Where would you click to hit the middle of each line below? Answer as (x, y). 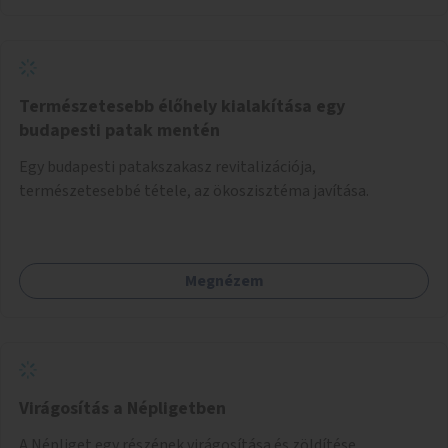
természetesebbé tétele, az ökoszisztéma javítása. (194, 190)
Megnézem (224, 280)
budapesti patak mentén (119, 130)
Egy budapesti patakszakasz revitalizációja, (167, 166)
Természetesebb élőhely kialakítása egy (182, 106)
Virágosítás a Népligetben (122, 408)
